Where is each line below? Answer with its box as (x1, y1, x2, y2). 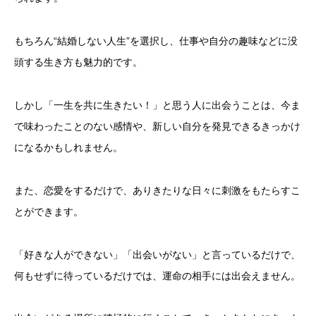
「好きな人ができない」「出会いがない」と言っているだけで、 (14, 248, 300, 260)
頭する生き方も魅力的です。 (14, 56, 142, 68)
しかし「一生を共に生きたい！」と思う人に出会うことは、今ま (14, 99, 300, 111)
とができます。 (14, 205, 83, 217)
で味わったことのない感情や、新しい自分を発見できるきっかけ (14, 121, 300, 133)
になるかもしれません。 (14, 142, 123, 154)
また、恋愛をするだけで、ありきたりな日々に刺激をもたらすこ (14, 184, 300, 196)
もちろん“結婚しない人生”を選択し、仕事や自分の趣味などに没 (14, 35, 298, 47)
